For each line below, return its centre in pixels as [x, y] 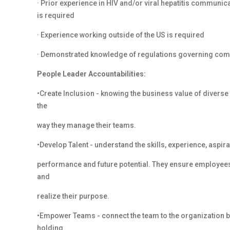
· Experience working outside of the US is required [121, 35]
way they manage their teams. [87, 125]
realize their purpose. [73, 196]
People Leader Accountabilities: [91, 74]
